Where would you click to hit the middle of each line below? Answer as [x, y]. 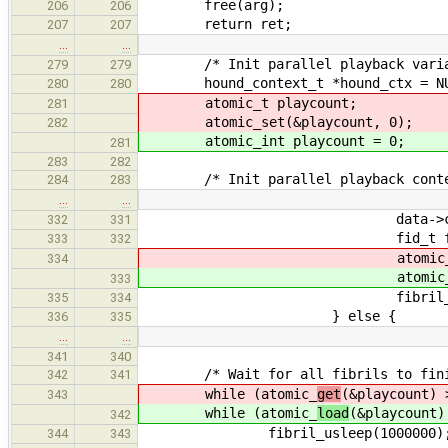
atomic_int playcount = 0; [273, 140]
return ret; [216, 23]
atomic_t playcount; [249, 102]
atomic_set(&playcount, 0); [277, 121]
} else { [268, 315]
